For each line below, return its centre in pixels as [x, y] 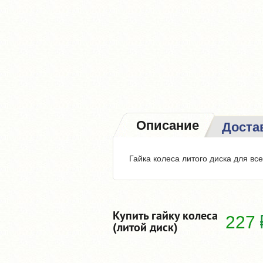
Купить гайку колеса [165, 216]
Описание [168, 125]
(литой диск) [145, 227]
